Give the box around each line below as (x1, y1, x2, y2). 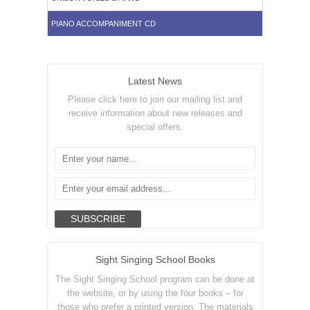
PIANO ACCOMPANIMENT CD (51, 19, 156, 28)
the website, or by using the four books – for (66, 288, 244, 299)
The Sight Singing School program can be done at (55, 274, 255, 285)
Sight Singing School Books (95, 254, 215, 266)
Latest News (128, 75, 182, 87)
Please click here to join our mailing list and (68, 94, 242, 105)
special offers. (127, 122, 183, 133)
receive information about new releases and (68, 108, 242, 119)
